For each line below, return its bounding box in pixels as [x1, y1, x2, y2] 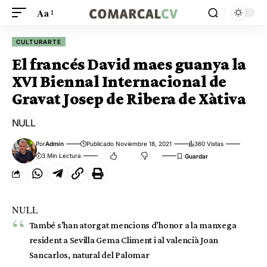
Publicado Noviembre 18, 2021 [86, 140, 172, 147]
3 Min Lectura [42, 152, 82, 159]
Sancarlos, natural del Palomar [29, 250, 150, 260]
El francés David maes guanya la [12, 55, 246, 73]
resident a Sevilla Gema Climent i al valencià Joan [29, 235, 219, 245]
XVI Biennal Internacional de [12, 72, 226, 91]
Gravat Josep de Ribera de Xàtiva [12, 89, 246, 108]
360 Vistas [194, 140, 224, 147]
